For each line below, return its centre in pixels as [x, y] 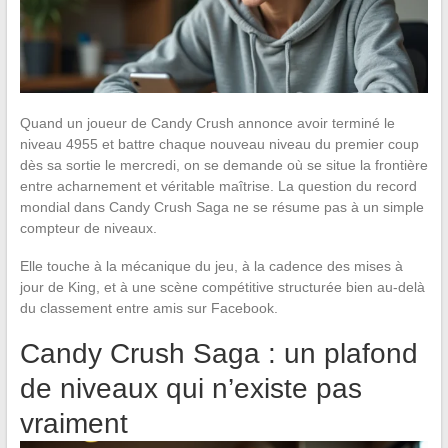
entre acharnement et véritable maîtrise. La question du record [218, 185]
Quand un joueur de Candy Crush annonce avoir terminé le [207, 122]
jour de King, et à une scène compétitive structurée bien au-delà [222, 286]
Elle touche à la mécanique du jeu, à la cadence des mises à [211, 265]
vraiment [73, 423]
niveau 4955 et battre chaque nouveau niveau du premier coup [219, 143]
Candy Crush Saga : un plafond [218, 353]
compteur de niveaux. [88, 227]
